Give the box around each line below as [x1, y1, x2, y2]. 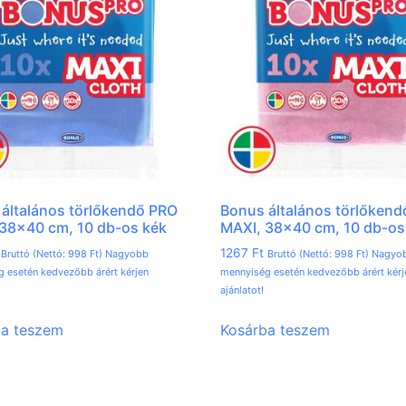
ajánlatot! [220, 284, 265, 297]
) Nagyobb [98, 247, 149, 261]
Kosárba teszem [220, 321, 331, 340]
